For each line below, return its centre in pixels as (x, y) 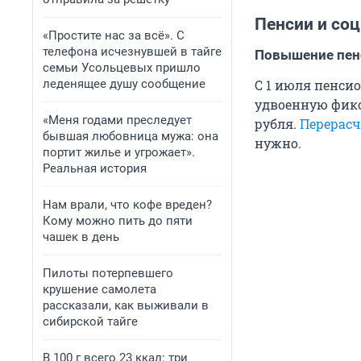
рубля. (277, 124)
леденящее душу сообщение (124, 84)
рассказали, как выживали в (126, 305)
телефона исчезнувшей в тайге (132, 52)
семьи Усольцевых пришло (122, 68)
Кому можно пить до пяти (118, 221)
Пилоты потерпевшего (108, 273)
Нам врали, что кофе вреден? (127, 205)
